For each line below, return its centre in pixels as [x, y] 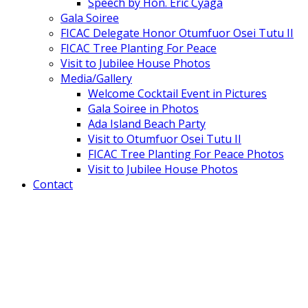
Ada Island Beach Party [147, 124]
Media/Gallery [96, 78]
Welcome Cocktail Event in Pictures [177, 93]
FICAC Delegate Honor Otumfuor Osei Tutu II [177, 33]
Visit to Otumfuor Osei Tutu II [165, 139]
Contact [53, 184]
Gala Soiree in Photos [143, 109]
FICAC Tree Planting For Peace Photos [186, 154]
